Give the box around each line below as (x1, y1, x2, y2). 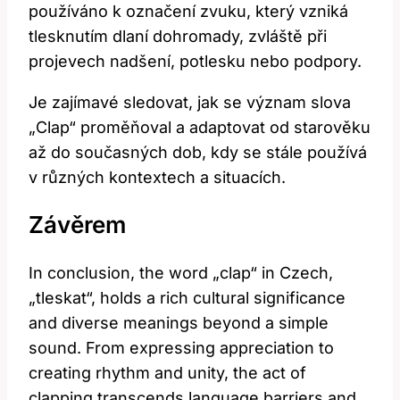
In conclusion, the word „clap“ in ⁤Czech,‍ (29, 263, 333, 283)
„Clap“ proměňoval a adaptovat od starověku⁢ (29, 117, 371, 137)
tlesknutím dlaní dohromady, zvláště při (29, 26, 327, 46)
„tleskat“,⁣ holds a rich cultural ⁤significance (29, 288, 346, 308)
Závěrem (29, 211, 126, 239)
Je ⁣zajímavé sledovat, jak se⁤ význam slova (29, 92, 351, 112)
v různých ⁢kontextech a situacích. (29, 167, 286, 187)
